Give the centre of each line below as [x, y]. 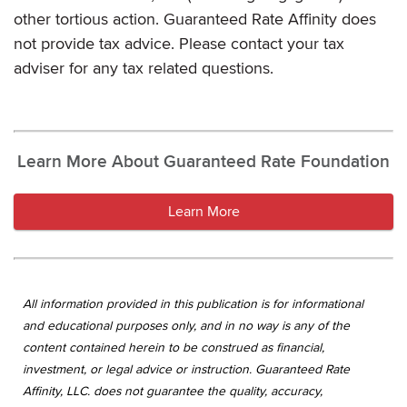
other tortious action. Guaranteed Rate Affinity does [195, 19]
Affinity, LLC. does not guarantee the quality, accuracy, [173, 391]
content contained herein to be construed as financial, [174, 347]
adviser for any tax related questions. [144, 68]
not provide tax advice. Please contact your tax [179, 43]
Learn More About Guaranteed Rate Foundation [203, 162]
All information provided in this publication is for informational [193, 303]
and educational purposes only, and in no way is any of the [186, 325]
